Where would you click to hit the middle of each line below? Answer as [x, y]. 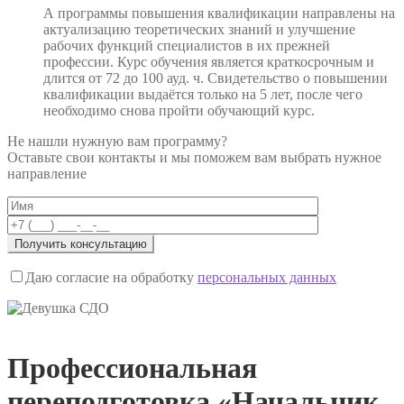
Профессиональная [132, 368]
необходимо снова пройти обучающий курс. [179, 110]
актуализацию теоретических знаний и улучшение [199, 29]
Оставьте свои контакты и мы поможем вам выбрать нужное [194, 157]
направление [47, 173]
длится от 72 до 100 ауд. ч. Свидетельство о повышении [216, 78]
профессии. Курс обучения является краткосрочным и [209, 61]
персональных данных [267, 277]
